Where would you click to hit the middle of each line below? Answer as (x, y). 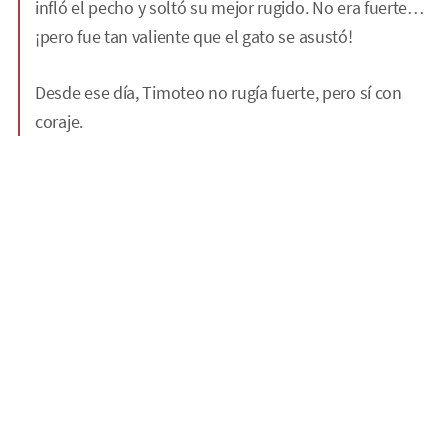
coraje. (59, 121)
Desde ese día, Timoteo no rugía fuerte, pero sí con (218, 92)
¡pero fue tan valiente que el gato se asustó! (194, 36)
